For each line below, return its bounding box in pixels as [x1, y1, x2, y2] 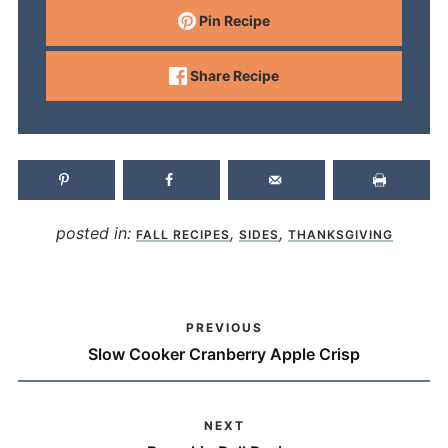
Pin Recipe [196, 11, 271, 29]
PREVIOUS [185, 319, 263, 335]
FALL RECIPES [135, 227, 230, 243]
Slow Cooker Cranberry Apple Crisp [88, 343, 360, 364]
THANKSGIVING [287, 227, 393, 243]
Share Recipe [187, 66, 280, 84]
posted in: [55, 223, 136, 244]
